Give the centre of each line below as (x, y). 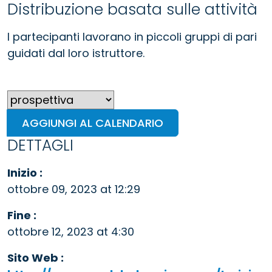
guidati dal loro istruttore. (76, 53)
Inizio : (25, 172)
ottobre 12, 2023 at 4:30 (71, 231)
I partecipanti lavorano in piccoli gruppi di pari (132, 36)
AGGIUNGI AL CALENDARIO (93, 123)
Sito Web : (36, 257)
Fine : (22, 215)
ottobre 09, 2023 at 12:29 (74, 189)
